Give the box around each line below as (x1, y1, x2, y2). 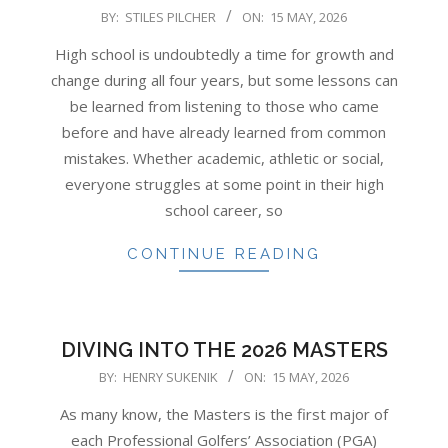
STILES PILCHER (125, 7, 216, 26)
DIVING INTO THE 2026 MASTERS (60, 337, 388, 362)
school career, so (165, 199, 283, 220)
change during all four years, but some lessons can (50, 69, 398, 90)
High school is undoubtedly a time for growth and (54, 43, 394, 64)
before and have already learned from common (62, 121, 386, 142)
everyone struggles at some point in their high (64, 173, 384, 194)
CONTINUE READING (127, 244, 321, 263)
